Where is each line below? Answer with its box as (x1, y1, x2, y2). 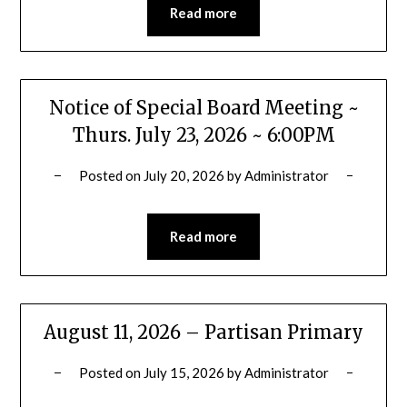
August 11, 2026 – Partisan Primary (44, 320, 363, 343)
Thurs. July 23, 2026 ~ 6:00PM (72, 124, 335, 147)
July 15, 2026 (143, 363, 224, 381)
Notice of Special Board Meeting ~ (48, 96, 359, 120)
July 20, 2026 (143, 167, 224, 184)
